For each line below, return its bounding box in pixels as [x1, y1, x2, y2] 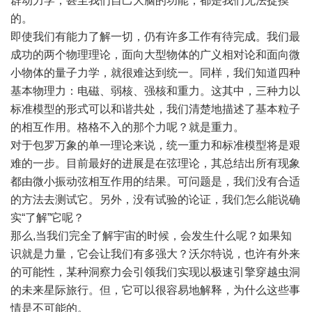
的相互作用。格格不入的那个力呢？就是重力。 [10, 121, 244, 133]
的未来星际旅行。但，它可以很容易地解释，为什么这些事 [10, 284, 300, 296]
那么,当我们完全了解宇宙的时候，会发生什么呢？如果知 [10, 230, 292, 242]
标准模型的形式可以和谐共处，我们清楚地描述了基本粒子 [10, 103, 300, 115]
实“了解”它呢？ [10, 212, 84, 224]
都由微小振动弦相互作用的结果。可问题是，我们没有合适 [10, 175, 300, 187]
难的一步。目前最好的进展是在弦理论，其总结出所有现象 [10, 157, 300, 169]
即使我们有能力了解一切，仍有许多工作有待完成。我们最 [10, 31, 300, 42]
